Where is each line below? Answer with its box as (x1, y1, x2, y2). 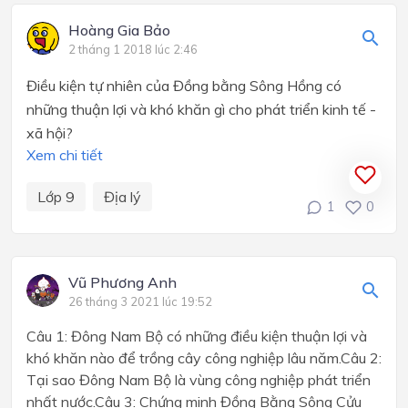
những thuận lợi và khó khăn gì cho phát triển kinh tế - (26, 99, 376, 118)
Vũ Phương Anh (68, 272, 177, 291)
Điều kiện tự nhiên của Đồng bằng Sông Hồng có (26, 76, 342, 95)
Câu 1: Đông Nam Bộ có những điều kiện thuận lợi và (26, 326, 367, 345)
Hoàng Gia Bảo (68, 20, 170, 39)
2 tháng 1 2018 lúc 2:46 (68, 41, 198, 56)
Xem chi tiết (26, 145, 103, 164)
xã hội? (26, 123, 73, 142)
